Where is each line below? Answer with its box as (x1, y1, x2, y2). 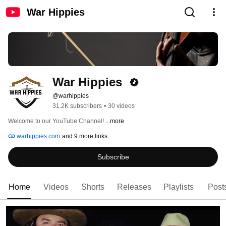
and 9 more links (62, 133, 107, 140)
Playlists (163, 183, 194, 192)
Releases (117, 183, 151, 192)
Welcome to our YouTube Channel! (8, 118, 105, 125)
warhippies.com (15, 133, 60, 140)
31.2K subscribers (52, 102, 102, 110)
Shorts (81, 183, 104, 192)
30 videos (108, 102, 135, 110)
